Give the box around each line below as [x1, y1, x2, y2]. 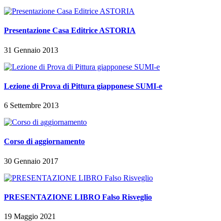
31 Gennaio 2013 [4, 45, 58, 54]
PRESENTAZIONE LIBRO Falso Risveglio [4, 192, 152, 201]
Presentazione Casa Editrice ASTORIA [4, 26, 136, 35]
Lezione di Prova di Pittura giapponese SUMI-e [4, 81, 162, 90]
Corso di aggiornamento [4, 137, 85, 146]
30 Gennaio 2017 [4, 156, 58, 165]
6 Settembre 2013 [4, 101, 59, 110]
